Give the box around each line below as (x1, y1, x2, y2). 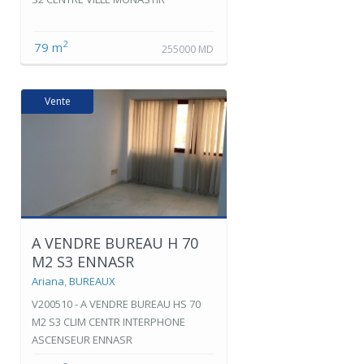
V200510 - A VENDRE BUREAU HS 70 (32, 296, 201, 311)
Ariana (32, 273, 64, 288)
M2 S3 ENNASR (32, 251, 134, 271)
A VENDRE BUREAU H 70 (32, 232, 198, 253)
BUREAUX (69, 273, 115, 288)
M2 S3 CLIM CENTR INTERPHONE (32, 314, 185, 329)
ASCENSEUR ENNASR (32, 331, 132, 347)
